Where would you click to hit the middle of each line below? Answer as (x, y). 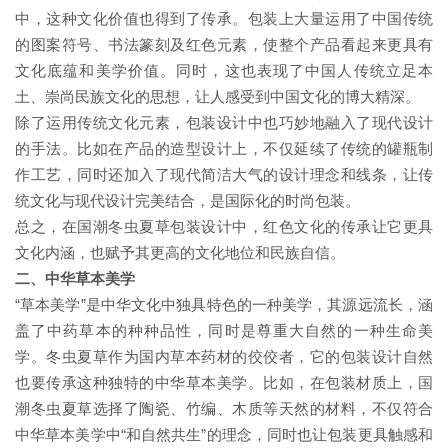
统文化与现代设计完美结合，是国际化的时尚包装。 (187, 201)
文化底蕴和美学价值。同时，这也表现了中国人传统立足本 (224, 71)
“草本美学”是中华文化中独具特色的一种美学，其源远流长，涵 (224, 305)
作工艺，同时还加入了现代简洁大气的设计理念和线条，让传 (224, 175)
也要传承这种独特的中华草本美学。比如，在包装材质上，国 (224, 383)
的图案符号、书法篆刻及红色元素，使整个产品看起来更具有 (224, 45)
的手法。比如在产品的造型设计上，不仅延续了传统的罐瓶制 (224, 149)
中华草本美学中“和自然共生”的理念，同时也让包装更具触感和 (224, 435)
